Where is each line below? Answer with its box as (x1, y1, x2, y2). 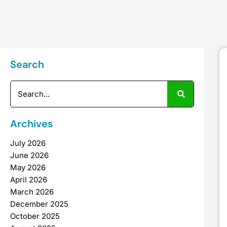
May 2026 (10, 163, 46, 172)
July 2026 (10, 138, 46, 148)
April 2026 (10, 175, 47, 184)
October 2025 (10, 211, 60, 221)
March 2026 (10, 187, 54, 197)
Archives (10, 117, 53, 130)
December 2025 (10, 199, 68, 209)
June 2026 (10, 150, 49, 160)
